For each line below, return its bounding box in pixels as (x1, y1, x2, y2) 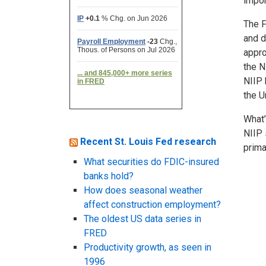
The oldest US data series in (84, 213, 201, 224)
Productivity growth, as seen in (84, 241, 211, 253)
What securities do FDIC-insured (84, 156, 219, 167)
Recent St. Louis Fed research (80, 135, 216, 147)
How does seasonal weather (84, 184, 202, 196)
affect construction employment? (84, 198, 221, 210)
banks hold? (84, 170, 134, 182)
